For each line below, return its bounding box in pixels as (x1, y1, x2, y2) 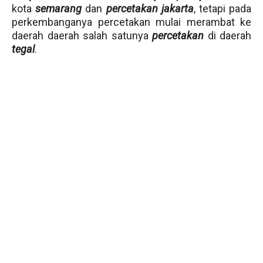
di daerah (204, 29, 251, 42)
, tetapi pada (193, 2, 252, 15)
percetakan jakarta (106, 2, 194, 15)
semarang (35, 2, 82, 15)
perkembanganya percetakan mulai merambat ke (12, 16, 251, 28)
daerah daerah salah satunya (12, 29, 152, 42)
